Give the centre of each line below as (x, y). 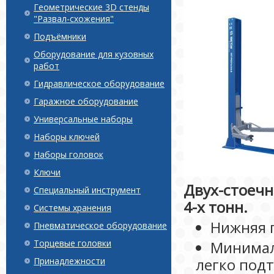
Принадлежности (69, 261)
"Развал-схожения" (74, 19)
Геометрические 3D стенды (91, 7)
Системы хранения (72, 208)
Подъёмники (60, 36)
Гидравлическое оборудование (99, 83)
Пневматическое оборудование (100, 225)
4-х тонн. (216, 207)
